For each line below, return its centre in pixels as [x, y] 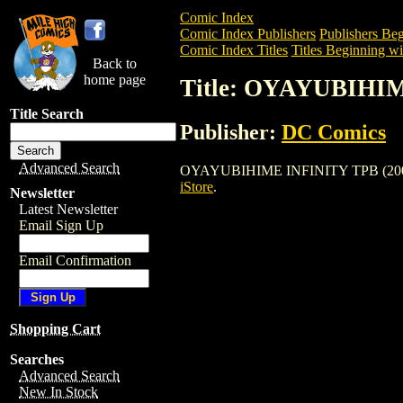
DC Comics [334, 132]
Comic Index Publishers [248, 34]
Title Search [47, 114]
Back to [115, 63]
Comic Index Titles [234, 50]
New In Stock [58, 392]
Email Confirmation [75, 260]
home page [115, 80]
